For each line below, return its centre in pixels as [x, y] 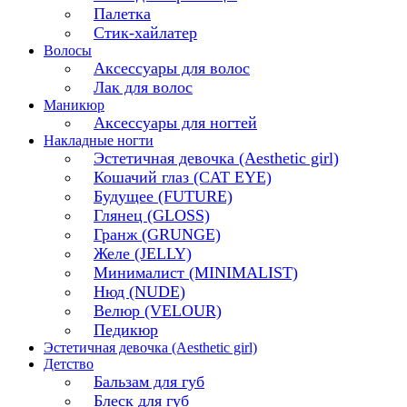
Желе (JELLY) [143, 254]
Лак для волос [143, 88]
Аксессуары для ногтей [175, 123]
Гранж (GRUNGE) [157, 235]
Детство [69, 364]
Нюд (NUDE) [139, 292]
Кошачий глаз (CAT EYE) [183, 178]
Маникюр [74, 105]
